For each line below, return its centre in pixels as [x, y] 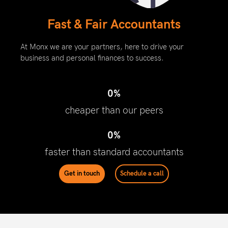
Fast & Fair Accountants [114, 24]
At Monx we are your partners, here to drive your [102, 47]
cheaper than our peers [114, 111]
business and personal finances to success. [92, 58]
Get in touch [82, 174]
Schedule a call [142, 174]
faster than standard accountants [114, 153]
